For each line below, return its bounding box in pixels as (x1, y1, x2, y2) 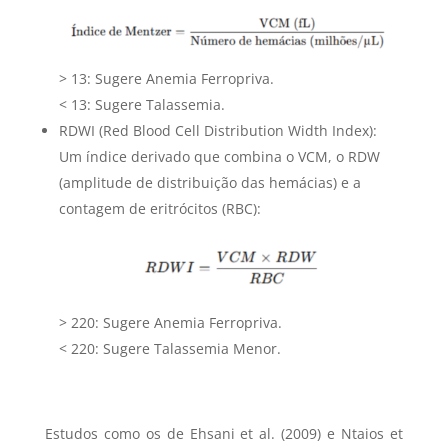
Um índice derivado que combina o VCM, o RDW (58, 146, 380, 166)
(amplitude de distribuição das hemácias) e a (58, 172, 361, 192)
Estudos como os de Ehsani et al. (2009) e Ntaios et (44, 423, 404, 443)
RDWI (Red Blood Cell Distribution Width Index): (58, 120, 377, 140)
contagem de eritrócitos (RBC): (58, 198, 261, 218)
